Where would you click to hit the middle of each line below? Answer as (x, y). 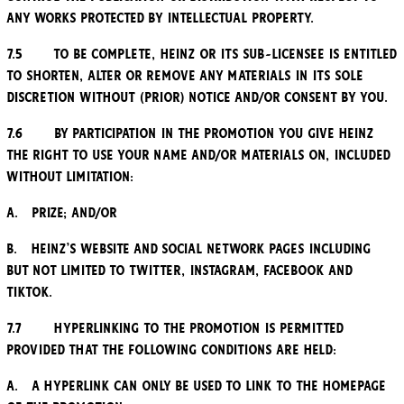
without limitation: (71, 177)
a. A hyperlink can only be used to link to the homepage (197, 386)
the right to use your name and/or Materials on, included (199, 156)
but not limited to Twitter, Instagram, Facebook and (180, 271)
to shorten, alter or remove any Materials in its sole (185, 76)
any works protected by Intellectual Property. (161, 18)
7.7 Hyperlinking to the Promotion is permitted (175, 329)
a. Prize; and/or (62, 213)
